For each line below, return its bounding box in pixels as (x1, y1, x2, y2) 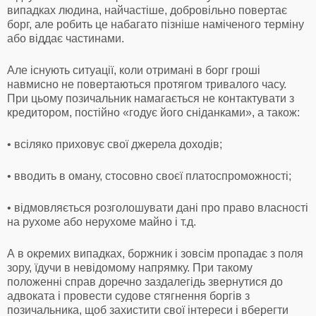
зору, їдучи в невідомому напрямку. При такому (7, 261, 253, 274)
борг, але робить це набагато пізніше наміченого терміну (7, 18, 304, 30)
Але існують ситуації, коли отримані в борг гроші (7, 63, 260, 76)
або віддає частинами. (7, 32, 124, 44)
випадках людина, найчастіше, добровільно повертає (7, 4, 287, 16)
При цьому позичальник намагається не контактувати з (7, 92, 294, 104)
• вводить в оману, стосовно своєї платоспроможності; (7, 169, 291, 182)
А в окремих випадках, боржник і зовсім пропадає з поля (7, 247, 303, 260)
